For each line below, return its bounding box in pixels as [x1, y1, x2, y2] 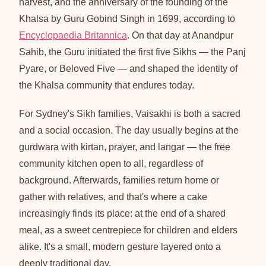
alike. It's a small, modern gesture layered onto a [19, 241, 221, 252]
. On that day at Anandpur [127, 30, 233, 40]
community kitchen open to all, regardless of [19, 158, 203, 169]
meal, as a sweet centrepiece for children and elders [19, 224, 237, 235]
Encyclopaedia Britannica [19, 30, 127, 40]
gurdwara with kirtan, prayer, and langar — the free [19, 141, 230, 152]
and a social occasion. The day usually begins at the [19, 125, 239, 135]
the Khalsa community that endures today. [19, 80, 194, 90]
